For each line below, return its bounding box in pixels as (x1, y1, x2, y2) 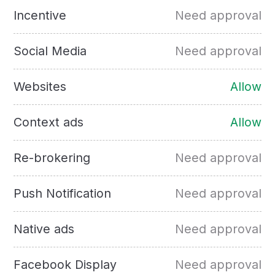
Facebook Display (14, 257, 117, 273)
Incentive (14, 7, 67, 23)
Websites (14, 79, 67, 94)
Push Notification (14, 185, 112, 201)
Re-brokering (14, 150, 91, 165)
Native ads (14, 221, 75, 236)
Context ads (14, 114, 84, 130)
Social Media (14, 43, 87, 58)
